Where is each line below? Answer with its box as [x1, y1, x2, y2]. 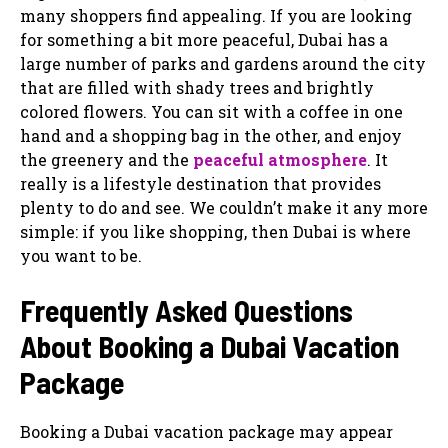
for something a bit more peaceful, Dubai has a [20, 28, 388, 50]
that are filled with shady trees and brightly [20, 76, 374, 98]
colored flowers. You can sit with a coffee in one [20, 100, 403, 122]
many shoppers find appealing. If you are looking [20, 4, 412, 26]
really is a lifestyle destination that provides [20, 172, 381, 194]
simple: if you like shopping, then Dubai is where [20, 220, 411, 242]
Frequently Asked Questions [20, 291, 353, 328]
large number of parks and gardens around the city [20, 52, 426, 74]
